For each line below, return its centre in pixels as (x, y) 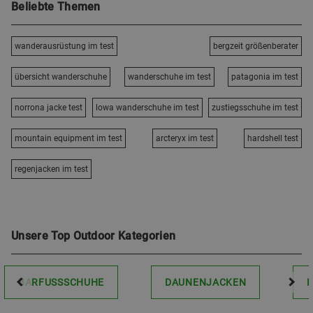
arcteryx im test (185, 138)
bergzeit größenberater (256, 46)
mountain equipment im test (68, 138)
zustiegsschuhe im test (255, 108)
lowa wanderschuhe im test (147, 108)
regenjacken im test (51, 169)
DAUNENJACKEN (206, 282)
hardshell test (273, 138)
